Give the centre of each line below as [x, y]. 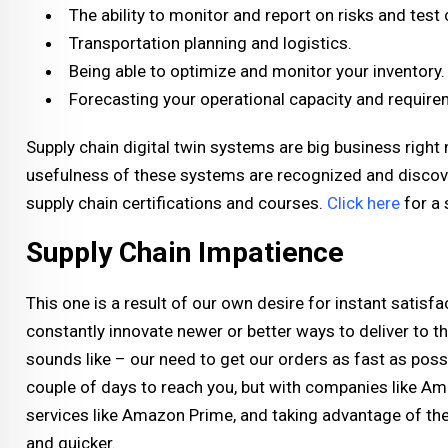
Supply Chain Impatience [185, 252]
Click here [363, 202]
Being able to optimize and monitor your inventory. [257, 70]
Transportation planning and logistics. [210, 42]
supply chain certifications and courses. [176, 202]
